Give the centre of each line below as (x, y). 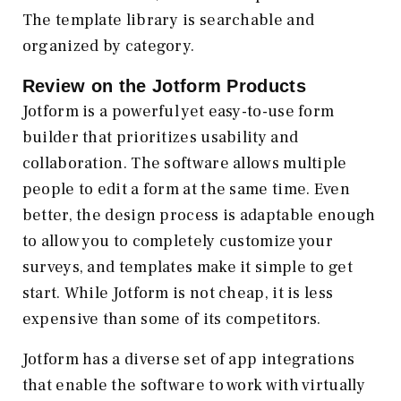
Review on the (87, 86)
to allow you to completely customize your (178, 242)
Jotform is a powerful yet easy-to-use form (178, 112)
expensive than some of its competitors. (171, 320)
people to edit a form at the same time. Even (186, 190)
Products (269, 86)
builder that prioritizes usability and (160, 138)
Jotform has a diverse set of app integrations (188, 360)
